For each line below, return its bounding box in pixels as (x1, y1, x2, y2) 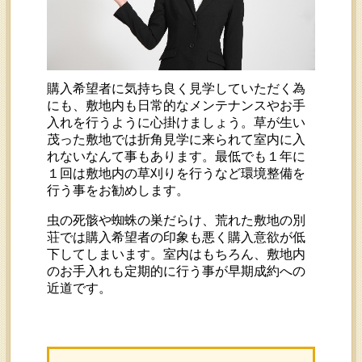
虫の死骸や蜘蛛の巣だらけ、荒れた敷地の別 (47, 213, 306, 228)
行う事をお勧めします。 (47, 183, 190, 198)
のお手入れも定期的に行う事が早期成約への (47, 264, 306, 279)
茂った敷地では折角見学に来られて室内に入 (47, 133, 306, 147)
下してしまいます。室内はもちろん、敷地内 (47, 247, 306, 262)
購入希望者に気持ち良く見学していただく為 (47, 82, 306, 96)
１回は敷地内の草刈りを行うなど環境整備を (47, 166, 306, 181)
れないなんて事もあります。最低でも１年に (47, 149, 306, 164)
